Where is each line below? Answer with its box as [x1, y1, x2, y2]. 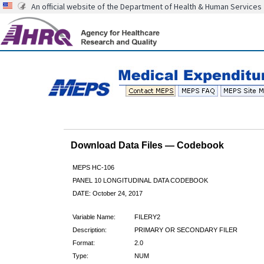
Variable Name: [72, 213, 115, 220]
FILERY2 [134, 213, 160, 220]
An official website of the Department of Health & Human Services [31, 1, 262, 12]
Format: [72, 239, 95, 246]
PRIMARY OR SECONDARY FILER [134, 226, 237, 233]
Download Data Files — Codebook [70, 140, 224, 150]
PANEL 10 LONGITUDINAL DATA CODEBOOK [72, 176, 208, 184]
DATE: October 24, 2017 [72, 189, 143, 197]
